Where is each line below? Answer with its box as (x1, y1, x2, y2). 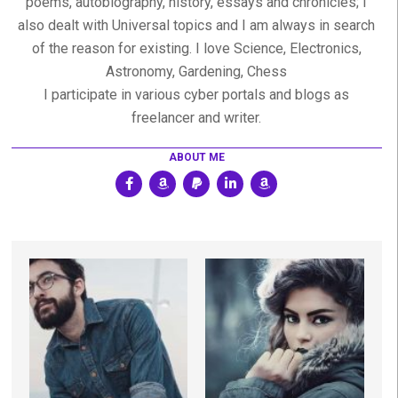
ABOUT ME (168, 150, 225, 163)
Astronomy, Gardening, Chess (106, 63, 288, 80)
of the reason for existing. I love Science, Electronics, (31, 40, 362, 57)
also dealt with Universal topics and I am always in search (18, 17, 376, 34)
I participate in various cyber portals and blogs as (44, 86, 350, 103)
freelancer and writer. (131, 109, 262, 126)
